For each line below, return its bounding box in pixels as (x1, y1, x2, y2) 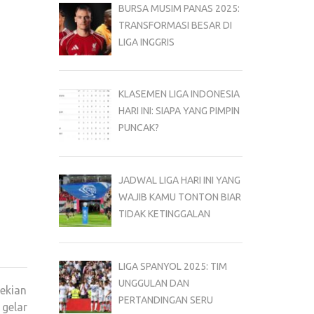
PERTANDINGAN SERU (118, 294, 213, 306)
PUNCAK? (118, 122, 159, 134)
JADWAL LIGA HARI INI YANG (118, 175, 240, 186)
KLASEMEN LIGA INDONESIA (118, 88, 240, 100)
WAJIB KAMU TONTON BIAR (118, 191, 241, 203)
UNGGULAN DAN (118, 277, 189, 289)
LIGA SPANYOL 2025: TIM (118, 260, 227, 272)
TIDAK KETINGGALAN (118, 208, 210, 220)
